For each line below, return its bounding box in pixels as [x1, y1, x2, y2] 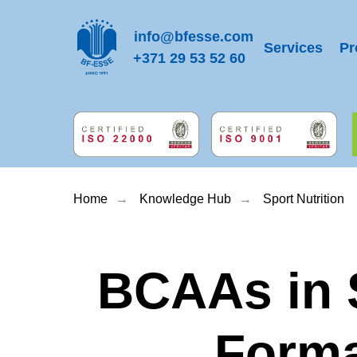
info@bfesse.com [134, 29, 253, 45]
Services [263, 40, 323, 56]
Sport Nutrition [263, 192, 344, 206]
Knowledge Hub [139, 192, 231, 206]
